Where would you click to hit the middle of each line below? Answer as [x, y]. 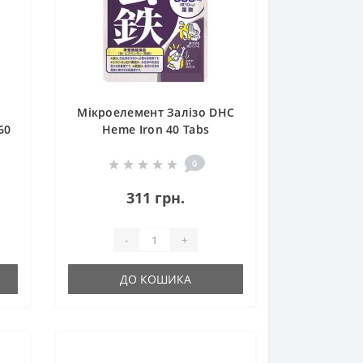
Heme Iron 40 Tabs [156, 130]
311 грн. [156, 198]
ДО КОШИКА [156, 280]
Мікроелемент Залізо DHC [156, 113]
